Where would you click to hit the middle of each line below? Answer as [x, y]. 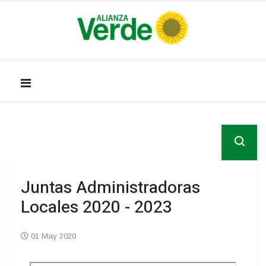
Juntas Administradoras [110, 188]
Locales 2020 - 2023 [96, 208]
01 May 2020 [53, 236]
